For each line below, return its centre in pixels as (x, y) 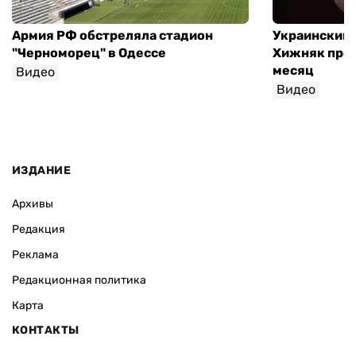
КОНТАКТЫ (46, 331)
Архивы (33, 204)
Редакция (39, 230)
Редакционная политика (79, 281)
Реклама (35, 255)
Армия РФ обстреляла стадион (112, 35)
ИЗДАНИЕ (41, 171)
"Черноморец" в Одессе (89, 52)
